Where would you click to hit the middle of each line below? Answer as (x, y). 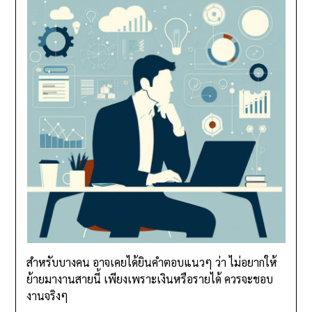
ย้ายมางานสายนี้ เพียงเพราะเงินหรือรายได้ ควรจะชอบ (150, 279)
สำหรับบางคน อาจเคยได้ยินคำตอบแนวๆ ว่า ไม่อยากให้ (152, 263)
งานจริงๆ (48, 296)
